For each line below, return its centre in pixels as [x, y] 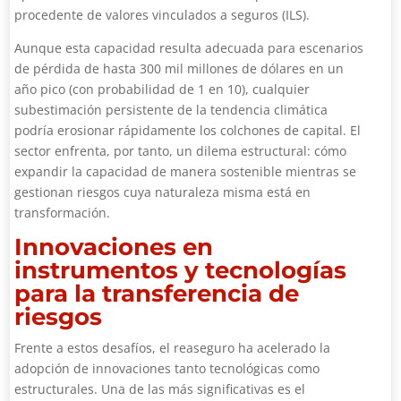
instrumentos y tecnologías [181, 270]
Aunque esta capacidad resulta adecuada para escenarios [189, 48]
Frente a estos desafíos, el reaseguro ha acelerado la [173, 348]
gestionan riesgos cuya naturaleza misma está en [163, 192]
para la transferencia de [157, 294]
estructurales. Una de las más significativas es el [160, 389]
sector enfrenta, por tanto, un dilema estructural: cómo [181, 151]
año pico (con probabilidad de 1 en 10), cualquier [162, 89]
